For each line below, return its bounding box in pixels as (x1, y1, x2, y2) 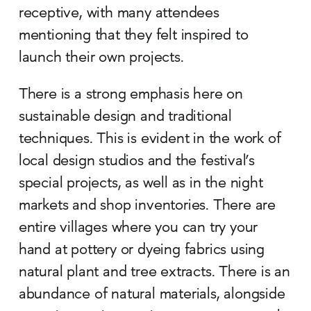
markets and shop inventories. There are (18, 198, 276, 215)
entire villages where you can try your (18, 220, 258, 237)
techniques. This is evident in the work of (18, 131, 281, 149)
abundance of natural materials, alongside (18, 287, 285, 304)
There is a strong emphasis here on (18, 87, 244, 104)
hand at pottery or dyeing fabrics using (18, 242, 265, 260)
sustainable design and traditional (18, 109, 233, 126)
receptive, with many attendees (18, 6, 219, 23)
